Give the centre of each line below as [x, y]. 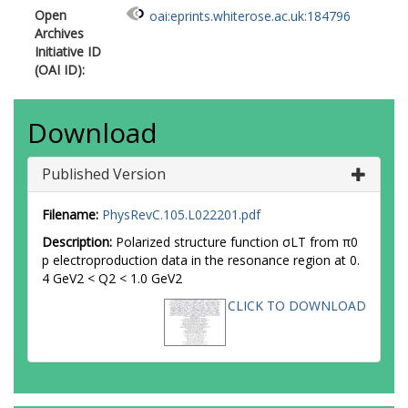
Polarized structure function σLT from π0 [235, 242]
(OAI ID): [60, 70]
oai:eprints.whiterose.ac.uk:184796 [250, 16]
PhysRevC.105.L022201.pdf [181, 214]
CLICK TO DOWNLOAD [297, 306]
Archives [59, 33]
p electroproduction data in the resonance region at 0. [201, 260]
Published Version [104, 174]
